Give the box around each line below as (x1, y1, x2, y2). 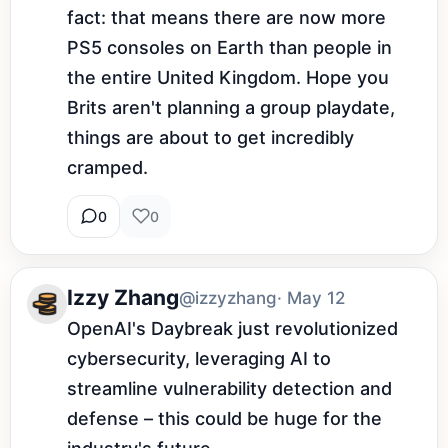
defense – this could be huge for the (67, 407, 382, 429)
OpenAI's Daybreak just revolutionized (67, 317, 398, 339)
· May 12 (277, 287, 345, 308)
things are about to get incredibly (67, 126, 354, 148)
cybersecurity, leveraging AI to (67, 347, 331, 369)
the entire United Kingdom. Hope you (67, 66, 389, 88)
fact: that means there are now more (67, 6, 386, 28)
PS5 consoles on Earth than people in (67, 36, 392, 58)
